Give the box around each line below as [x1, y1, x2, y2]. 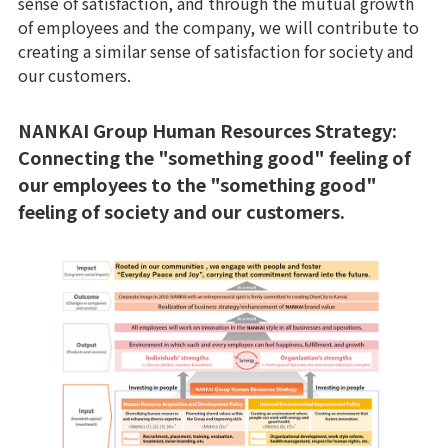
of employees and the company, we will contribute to [18, 15, 419, 39]
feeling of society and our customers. [18, 198, 345, 224]
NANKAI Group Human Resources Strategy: [18, 117, 397, 143]
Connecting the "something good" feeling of [18, 144, 411, 170]
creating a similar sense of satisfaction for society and [18, 39, 414, 63]
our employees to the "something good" [18, 171, 377, 197]
